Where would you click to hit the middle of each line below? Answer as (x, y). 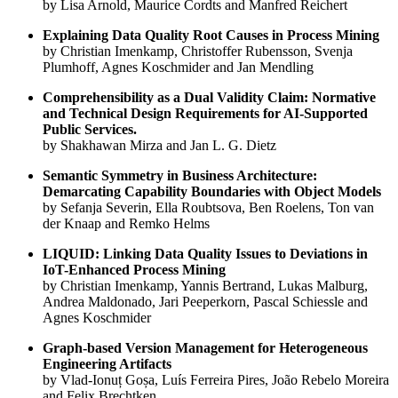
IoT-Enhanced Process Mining (134, 270)
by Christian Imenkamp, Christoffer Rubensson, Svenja (198, 52)
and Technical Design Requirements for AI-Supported (205, 114)
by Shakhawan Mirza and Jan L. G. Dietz (159, 146)
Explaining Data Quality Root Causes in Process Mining (211, 36)
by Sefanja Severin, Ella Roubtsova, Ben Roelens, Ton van (208, 208)
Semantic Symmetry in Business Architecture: (180, 176)
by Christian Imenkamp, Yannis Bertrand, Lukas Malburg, (205, 286)
